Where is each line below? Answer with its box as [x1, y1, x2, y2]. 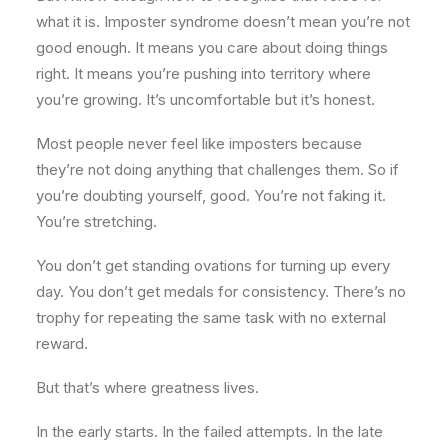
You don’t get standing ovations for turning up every [36, 256, 390, 275]
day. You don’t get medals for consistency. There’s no [36, 282, 406, 301]
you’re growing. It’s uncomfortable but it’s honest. [36, 90, 375, 109]
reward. [36, 334, 88, 353]
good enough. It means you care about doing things [36, 38, 388, 57]
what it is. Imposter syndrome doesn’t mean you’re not [36, 12, 410, 31]
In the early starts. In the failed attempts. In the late [36, 422, 383, 441]
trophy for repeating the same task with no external [36, 308, 386, 327]
